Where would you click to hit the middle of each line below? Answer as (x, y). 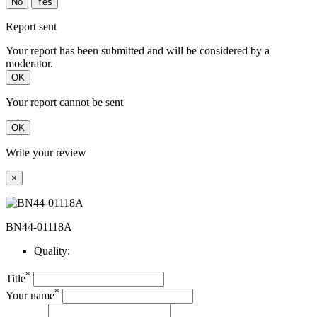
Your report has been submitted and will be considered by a (138, 51)
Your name (30, 296)
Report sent (31, 27)
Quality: (52, 251)
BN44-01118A (39, 227)
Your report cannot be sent (64, 103)
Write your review (46, 153)
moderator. (29, 64)
